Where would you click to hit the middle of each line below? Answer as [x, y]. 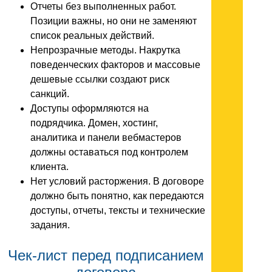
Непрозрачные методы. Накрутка [105, 50]
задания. [50, 225]
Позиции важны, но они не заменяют [114, 21]
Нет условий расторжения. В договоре [117, 182]
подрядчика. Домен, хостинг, [94, 123]
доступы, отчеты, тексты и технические [118, 211]
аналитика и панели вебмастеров [106, 138]
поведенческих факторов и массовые [115, 65]
